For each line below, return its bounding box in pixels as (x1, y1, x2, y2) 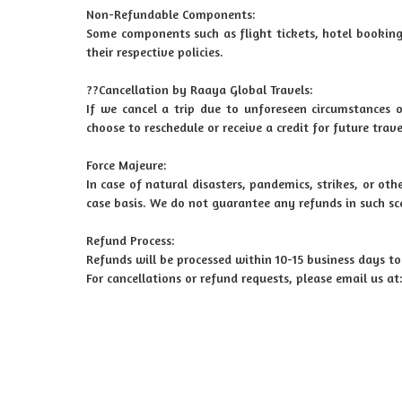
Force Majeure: (86, 157, 166, 172)
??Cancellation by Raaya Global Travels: (86, 82, 312, 97)
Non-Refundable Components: (86, 6, 255, 22)
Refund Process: (86, 232, 174, 248)
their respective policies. (86, 44, 223, 59)
